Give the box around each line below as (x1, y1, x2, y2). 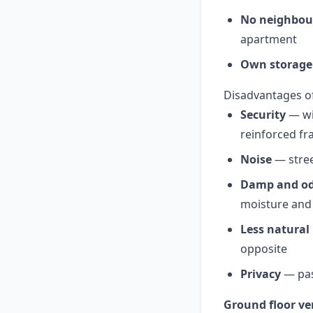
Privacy (240, 266, 281, 282)
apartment (240, 31, 297, 47)
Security (240, 107, 286, 122)
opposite (240, 241, 287, 256)
